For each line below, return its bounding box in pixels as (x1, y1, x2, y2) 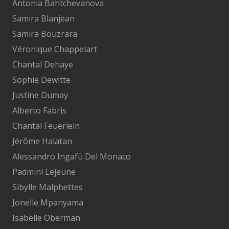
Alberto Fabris (12, 105, 66, 117)
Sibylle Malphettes (12, 181, 83, 193)
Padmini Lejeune (12, 166, 76, 178)
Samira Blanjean (12, 13, 75, 25)
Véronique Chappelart (12, 43, 97, 55)
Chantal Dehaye (12, 59, 73, 71)
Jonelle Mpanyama (12, 197, 83, 209)
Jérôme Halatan (12, 135, 72, 147)
